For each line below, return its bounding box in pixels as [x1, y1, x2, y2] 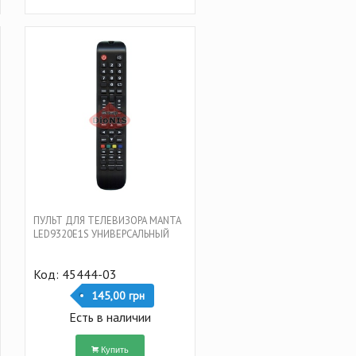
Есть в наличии [68, 309, 151, 326]
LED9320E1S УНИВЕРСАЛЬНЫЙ [33, 227, 169, 242]
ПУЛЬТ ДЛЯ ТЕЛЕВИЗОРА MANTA [33, 214, 180, 228]
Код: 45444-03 [33, 266, 117, 283]
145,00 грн [91, 288, 145, 304]
